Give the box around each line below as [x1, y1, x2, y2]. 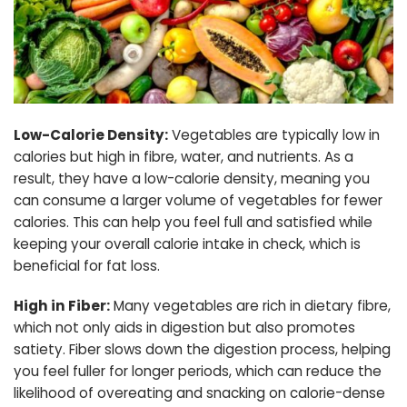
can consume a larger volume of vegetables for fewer [14, 190, 382, 210]
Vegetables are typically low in [168, 124, 380, 144]
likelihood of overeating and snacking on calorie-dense [14, 382, 385, 402]
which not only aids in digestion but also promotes [14, 317, 355, 337]
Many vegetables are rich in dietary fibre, [110, 295, 391, 315]
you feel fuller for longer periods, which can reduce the [14, 361, 382, 381]
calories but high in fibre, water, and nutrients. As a [14, 146, 353, 166]
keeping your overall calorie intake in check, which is [14, 233, 361, 253]
